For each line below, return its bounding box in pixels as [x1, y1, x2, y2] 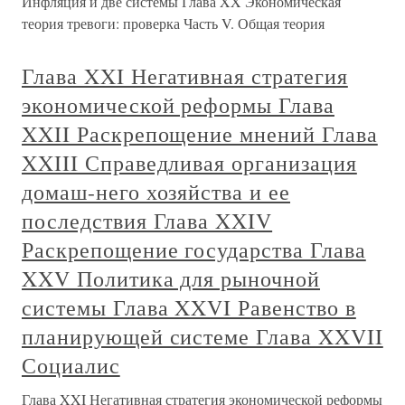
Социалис [22, 351, 120, 380]
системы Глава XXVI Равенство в [22, 293, 356, 322]
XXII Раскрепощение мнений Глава [22, 119, 378, 148]
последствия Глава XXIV [22, 206, 273, 235]
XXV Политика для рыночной [22, 264, 321, 293]
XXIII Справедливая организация [22, 148, 357, 177]
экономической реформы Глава [22, 90, 334, 119]
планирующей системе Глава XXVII [22, 322, 383, 351]
